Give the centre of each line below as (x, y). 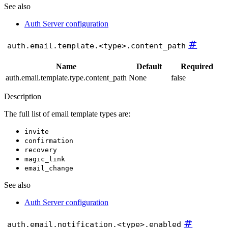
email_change (49, 168)
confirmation (49, 141)
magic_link (45, 159)
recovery (41, 150)
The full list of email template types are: (67, 114)
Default (149, 67)
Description (23, 97)
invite (37, 132)
